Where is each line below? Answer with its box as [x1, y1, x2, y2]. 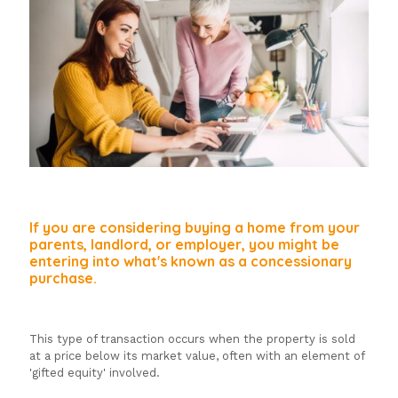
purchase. [29, 269, 97, 288]
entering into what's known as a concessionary [29, 252, 352, 271]
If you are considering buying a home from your [29, 219, 360, 237]
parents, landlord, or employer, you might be [29, 235, 339, 254]
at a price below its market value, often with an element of [29, 349, 364, 363]
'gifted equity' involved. [29, 366, 160, 380]
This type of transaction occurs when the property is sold [29, 332, 355, 346]
